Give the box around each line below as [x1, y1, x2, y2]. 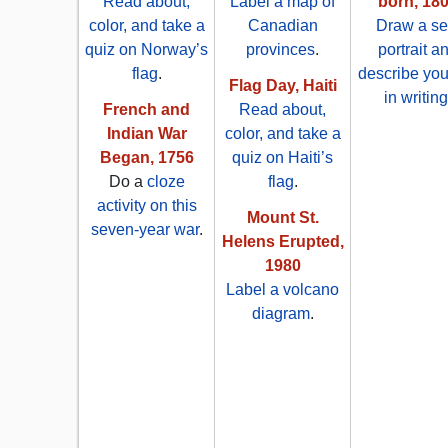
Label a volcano [226, 281, 339, 299]
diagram [251, 305, 310, 323]
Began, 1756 [99, 149, 194, 167]
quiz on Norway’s [85, 41, 208, 59]
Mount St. [246, 209, 319, 227]
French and [103, 101, 190, 119]
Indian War [106, 125, 187, 143]
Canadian [247, 17, 318, 35]
